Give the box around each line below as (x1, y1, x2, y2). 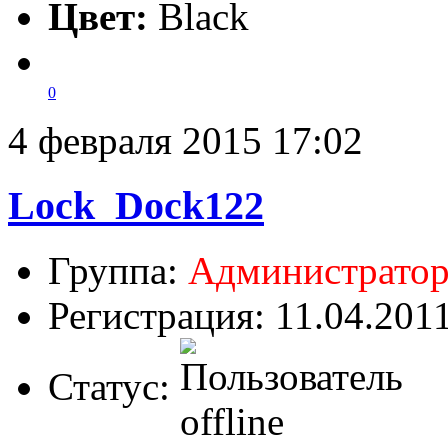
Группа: (48, 248, 188, 292)
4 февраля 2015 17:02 (8, 119, 363, 163)
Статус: (48, 364, 180, 408)
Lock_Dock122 (8, 182, 264, 228)
